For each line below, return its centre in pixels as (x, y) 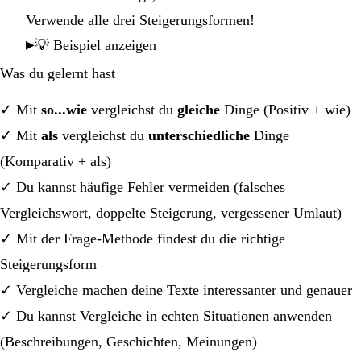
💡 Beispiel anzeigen (95, 45)
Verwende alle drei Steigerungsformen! (140, 20)
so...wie (64, 109)
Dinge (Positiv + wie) (285, 109)
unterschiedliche (199, 135)
